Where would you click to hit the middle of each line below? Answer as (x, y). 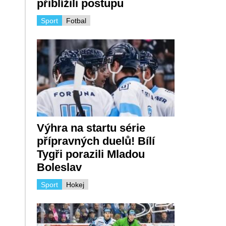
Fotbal (76, 20)
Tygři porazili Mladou (91, 154)
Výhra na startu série (91, 128)
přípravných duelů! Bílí (96, 141)
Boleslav (59, 167)
